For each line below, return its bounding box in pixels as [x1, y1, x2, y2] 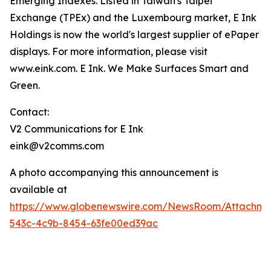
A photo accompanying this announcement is [10, 166, 218, 178]
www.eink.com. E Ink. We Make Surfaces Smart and [10, 62, 249, 74]
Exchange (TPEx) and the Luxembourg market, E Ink [10, 11, 256, 24]
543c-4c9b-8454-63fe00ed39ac [10, 217, 158, 229]
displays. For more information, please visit [10, 45, 207, 57]
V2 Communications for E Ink [10, 123, 143, 135]
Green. [10, 79, 40, 91]
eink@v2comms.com [10, 140, 104, 152]
